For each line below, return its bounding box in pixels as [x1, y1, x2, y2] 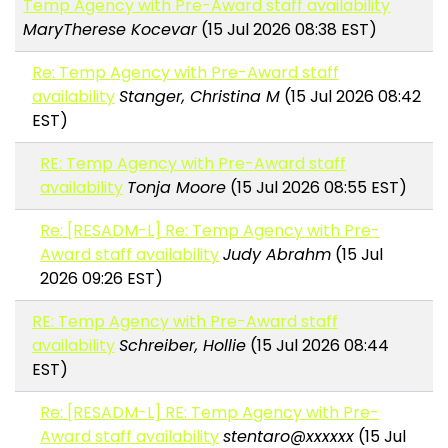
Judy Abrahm [223, 243, 332, 267]
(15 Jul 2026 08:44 [245, 334, 389, 358]
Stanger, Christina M [118, 85, 280, 109]
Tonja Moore [127, 176, 227, 200]
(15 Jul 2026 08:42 [279, 85, 421, 109]
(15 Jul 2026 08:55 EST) [226, 176, 408, 200]
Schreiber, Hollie [118, 334, 246, 358]
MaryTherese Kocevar [23, 18, 198, 42]
